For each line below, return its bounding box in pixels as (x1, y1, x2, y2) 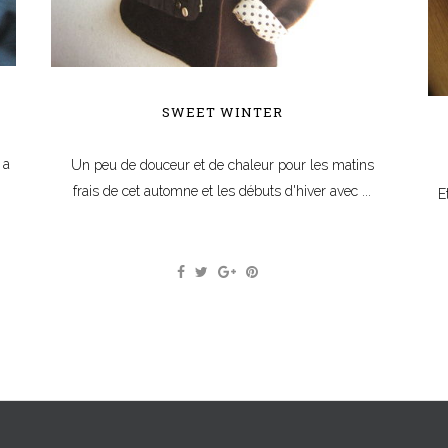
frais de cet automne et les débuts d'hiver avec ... (73, 182, 372, 199)
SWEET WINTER (161, 102, 283, 121)
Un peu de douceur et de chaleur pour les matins (70, 156, 374, 173)
